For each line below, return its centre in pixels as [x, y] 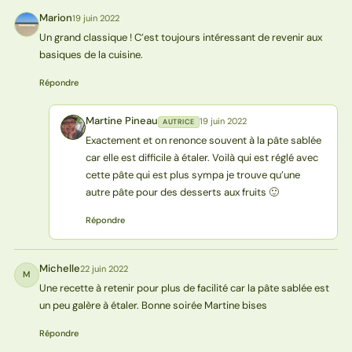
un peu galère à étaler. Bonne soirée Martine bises [153, 305]
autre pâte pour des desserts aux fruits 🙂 [182, 192]
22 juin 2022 [104, 268]
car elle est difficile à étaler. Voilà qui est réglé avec [202, 157]
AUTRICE [178, 121]
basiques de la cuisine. [91, 54]
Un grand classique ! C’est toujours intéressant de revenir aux [180, 37]
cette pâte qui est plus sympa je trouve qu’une [192, 174]
